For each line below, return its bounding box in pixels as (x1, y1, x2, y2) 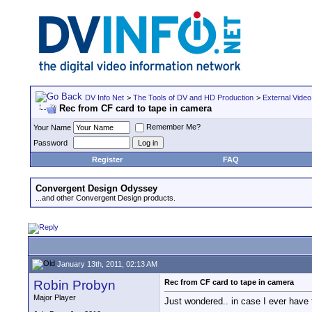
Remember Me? (146, 123, 201, 132)
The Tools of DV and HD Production (133, 93, 253, 102)
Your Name (33, 123, 71, 132)
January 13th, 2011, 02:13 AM (55, 259, 157, 268)
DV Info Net (85, 93, 124, 102)
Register (92, 155, 123, 164)
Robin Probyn (33, 278, 116, 292)
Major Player (33, 293, 76, 302)
